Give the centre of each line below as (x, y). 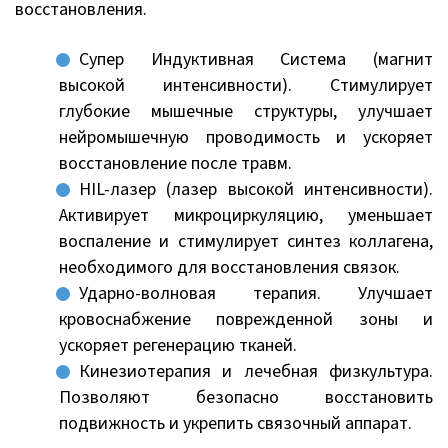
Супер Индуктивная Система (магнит (256, 59)
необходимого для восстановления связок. (229, 267)
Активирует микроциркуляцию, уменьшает (246, 215)
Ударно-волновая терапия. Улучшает (256, 293)
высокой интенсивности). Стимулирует (246, 85)
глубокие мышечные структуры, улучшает (246, 111)
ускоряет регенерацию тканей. (178, 345)
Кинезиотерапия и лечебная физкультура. (256, 371)
